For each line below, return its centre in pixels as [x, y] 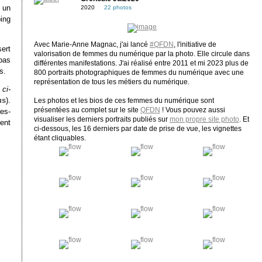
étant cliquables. [60, 138]
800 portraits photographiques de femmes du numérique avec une [139, 73]
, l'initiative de [195, 45]
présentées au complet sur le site [87, 110]
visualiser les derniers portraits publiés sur [101, 120]
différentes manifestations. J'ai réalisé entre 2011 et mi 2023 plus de [141, 63]
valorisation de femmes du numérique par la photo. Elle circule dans [142, 54]
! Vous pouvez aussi [192, 110]
